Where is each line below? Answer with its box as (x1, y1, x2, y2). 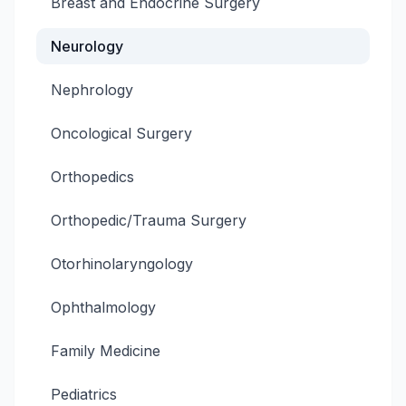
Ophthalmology (51, 298, 156, 316)
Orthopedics (51, 168, 134, 186)
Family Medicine (51, 342, 160, 360)
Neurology (51, 37, 123, 55)
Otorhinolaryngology (51, 255, 193, 273)
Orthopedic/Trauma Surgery (51, 211, 246, 229)
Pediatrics (51, 385, 117, 403)
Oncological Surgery (51, 124, 192, 142)
